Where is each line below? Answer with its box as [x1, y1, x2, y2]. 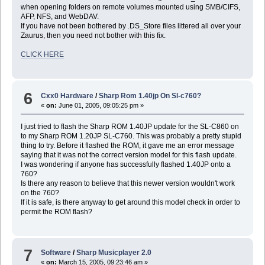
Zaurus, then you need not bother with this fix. [20, 31, 166, 40]
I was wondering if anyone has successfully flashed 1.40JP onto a [20, 160, 231, 169]
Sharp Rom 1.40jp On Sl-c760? [99, 91, 202, 100]
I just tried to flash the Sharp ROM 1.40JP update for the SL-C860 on [20, 122, 239, 131]
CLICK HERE [20, 50, 64, 59]
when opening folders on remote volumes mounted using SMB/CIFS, [20, 3, 240, 12]
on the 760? [20, 188, 59, 197]
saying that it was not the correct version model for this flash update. [20, 150, 237, 159]
